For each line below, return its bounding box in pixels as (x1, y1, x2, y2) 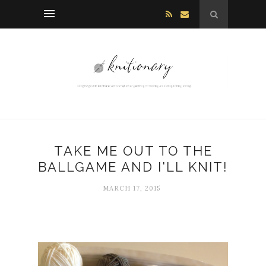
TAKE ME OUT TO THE (53, 143, 213, 159)
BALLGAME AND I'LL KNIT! (38, 159, 228, 175)
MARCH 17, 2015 (103, 184, 160, 193)
